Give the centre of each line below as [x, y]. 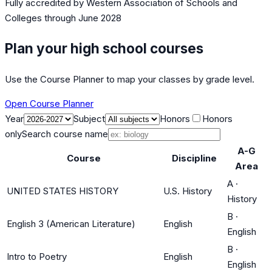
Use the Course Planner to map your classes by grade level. [130, 79]
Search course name [65, 134]
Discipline [194, 158]
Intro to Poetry [37, 256]
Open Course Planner [49, 103]
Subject [89, 118]
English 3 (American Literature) [71, 223]
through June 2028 [82, 18]
